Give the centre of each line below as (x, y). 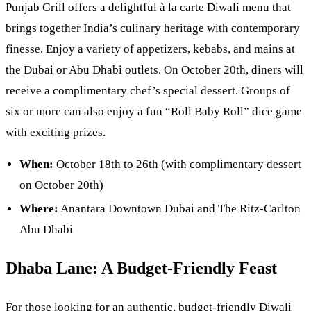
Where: (39, 208)
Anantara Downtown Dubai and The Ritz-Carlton (179, 208)
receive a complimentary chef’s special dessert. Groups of (148, 91)
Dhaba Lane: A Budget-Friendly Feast (141, 268)
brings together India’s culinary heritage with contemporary (153, 28)
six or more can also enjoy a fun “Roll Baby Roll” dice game (154, 112)
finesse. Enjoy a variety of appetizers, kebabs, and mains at (150, 49)
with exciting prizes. (56, 133)
